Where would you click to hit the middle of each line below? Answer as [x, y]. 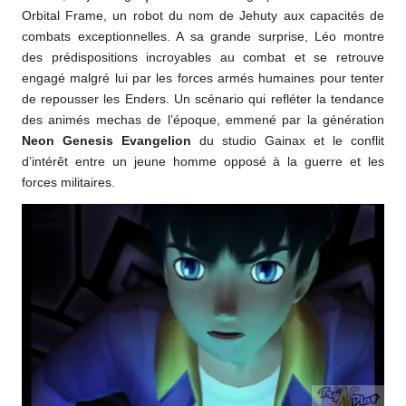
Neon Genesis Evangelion [106, 140]
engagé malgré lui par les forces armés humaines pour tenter [203, 78]
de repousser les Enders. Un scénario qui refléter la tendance [203, 99]
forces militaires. [68, 182]
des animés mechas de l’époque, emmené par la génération [203, 120]
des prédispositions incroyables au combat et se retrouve [203, 57]
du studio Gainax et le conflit [288, 140]
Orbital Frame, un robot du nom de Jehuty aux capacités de [203, 15]
